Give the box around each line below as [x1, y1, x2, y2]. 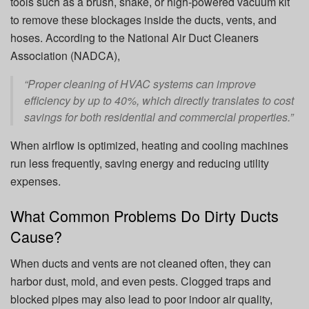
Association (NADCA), [10, 48, 120, 64]
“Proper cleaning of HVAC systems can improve [24, 76, 256, 92]
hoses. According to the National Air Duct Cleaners [10, 30, 259, 46]
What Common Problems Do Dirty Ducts [10, 204, 279, 226]
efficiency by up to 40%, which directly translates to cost [24, 92, 294, 109]
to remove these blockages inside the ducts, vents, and [10, 12, 277, 28]
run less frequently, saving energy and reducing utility [10, 155, 269, 172]
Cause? [10, 225, 62, 247]
